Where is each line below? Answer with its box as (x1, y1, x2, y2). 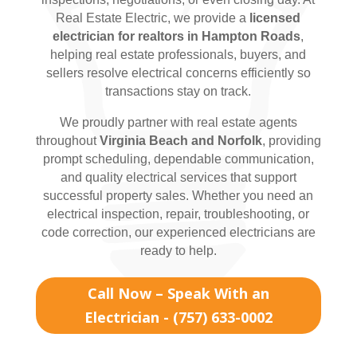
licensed (249, 11, 301, 25)
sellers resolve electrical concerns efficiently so (45, 66, 311, 80)
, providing (261, 134, 321, 148)
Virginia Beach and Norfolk (99, 134, 262, 148)
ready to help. (139, 244, 217, 258)
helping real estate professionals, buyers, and (50, 48, 307, 62)
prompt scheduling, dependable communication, (42, 152, 314, 167)
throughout (35, 134, 100, 148)
